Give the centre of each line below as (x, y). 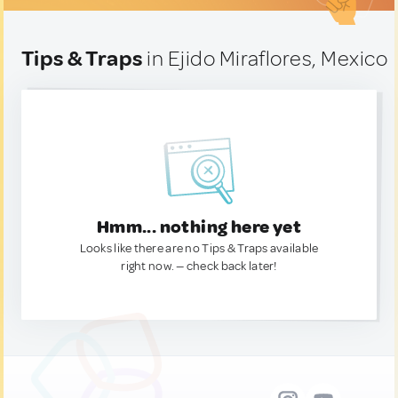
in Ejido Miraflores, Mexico (265, 59)
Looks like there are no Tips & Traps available (199, 248)
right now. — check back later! (199, 266)
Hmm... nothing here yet (199, 227)
